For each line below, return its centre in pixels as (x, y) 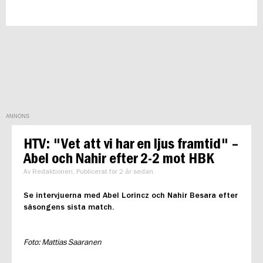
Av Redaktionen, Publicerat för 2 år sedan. (89, 172)
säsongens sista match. (69, 207)
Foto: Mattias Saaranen (63, 242)
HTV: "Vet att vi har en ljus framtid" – (131, 144)
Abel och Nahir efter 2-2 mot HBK (119, 158)
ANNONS (18, 116)
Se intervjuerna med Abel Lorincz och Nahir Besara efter (131, 195)
